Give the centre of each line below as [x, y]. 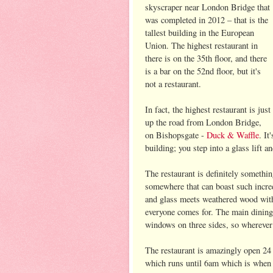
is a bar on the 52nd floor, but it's [203, 71]
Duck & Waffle [232, 135]
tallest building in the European [200, 32]
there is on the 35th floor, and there [206, 58]
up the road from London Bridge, [203, 122]
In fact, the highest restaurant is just [208, 109]
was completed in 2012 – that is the [207, 19]
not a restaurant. [173, 83]
